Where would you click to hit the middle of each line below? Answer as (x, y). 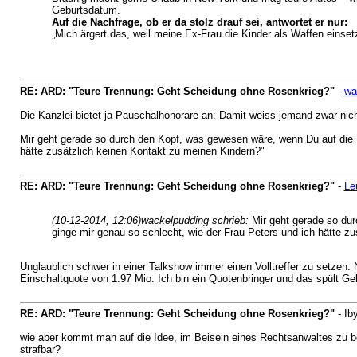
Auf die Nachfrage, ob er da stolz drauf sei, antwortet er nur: (199, 22)
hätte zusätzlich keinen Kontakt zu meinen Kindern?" (142, 151)
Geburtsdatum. (86, 10)
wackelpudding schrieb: (196, 220)
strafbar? (40, 349)
